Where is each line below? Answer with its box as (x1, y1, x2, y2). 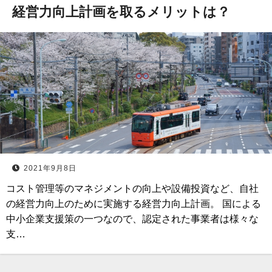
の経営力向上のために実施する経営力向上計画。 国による (6, 199, 261, 209)
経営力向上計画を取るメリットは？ (12, 4, 230, 20)
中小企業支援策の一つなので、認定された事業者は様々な (6, 214, 259, 224)
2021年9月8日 (24, 164, 76, 172)
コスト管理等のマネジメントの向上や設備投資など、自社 (6, 183, 259, 194)
